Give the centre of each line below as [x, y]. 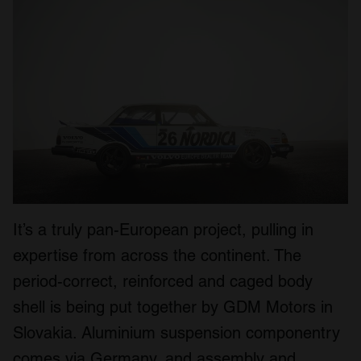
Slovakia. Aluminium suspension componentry [176, 332]
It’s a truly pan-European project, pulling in [163, 229]
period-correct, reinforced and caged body [163, 281]
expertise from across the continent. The [157, 255]
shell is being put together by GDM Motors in [173, 307]
